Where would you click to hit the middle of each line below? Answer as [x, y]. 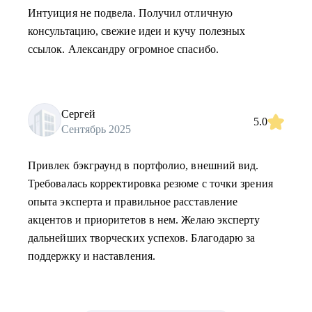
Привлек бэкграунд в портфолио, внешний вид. [143, 165]
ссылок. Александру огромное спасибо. [123, 49]
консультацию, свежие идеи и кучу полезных [137, 31]
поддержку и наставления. [92, 256]
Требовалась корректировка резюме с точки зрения [150, 184]
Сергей [78, 114]
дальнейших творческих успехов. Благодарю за [142, 238]
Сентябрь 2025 [96, 129]
